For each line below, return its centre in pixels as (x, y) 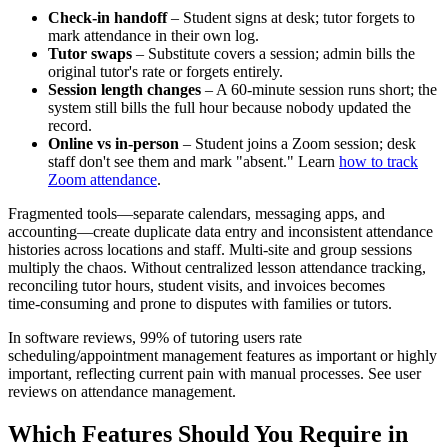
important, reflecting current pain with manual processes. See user (214, 374)
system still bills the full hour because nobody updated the (229, 108)
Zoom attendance (102, 180)
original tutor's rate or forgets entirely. (165, 72)
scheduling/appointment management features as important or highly (222, 356)
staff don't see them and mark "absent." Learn (193, 162)
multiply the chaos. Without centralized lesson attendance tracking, (217, 268)
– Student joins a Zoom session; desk (297, 144)
